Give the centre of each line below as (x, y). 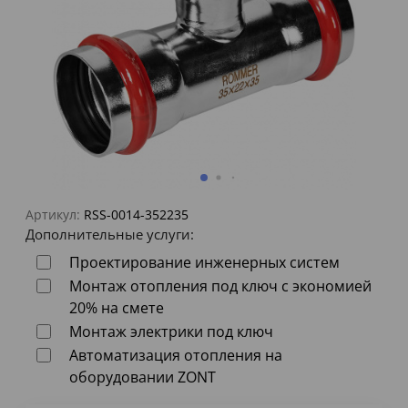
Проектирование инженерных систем (204, 263)
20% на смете (117, 308)
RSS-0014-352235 (136, 215)
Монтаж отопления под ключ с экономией (220, 286)
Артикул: (53, 215)
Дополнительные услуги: (110, 235)
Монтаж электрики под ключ (171, 332)
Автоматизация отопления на (176, 356)
